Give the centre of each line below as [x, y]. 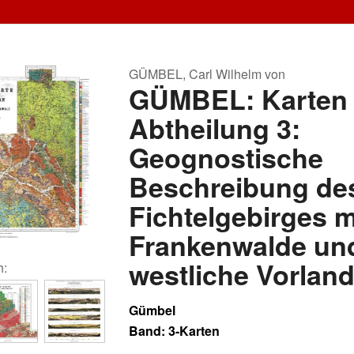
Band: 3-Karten [174, 331]
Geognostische [226, 157]
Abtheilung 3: [215, 128]
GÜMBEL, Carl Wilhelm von [207, 74]
